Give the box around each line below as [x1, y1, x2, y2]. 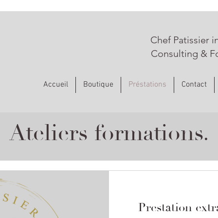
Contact [182, 79, 207, 90]
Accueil [43, 79, 68, 90]
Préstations [128, 79, 166, 90]
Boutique [83, 79, 113, 90]
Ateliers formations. [9, 119, 209, 147]
